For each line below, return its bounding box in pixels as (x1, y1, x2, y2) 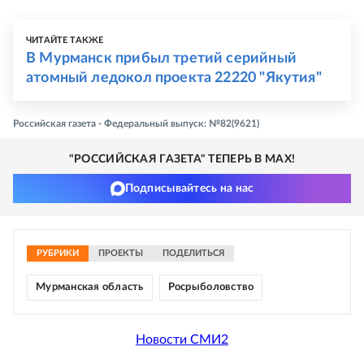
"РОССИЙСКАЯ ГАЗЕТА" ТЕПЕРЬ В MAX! (68, 154, 296, 166)
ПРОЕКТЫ (98, 249, 143, 258)
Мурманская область (36, 282, 144, 293)
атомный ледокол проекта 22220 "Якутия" (26, 71, 322, 86)
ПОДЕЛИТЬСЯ (162, 249, 224, 258)
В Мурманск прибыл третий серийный (26, 51, 297, 67)
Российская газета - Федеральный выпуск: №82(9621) (13, 119, 259, 129)
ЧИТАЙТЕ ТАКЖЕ (26, 36, 104, 45)
